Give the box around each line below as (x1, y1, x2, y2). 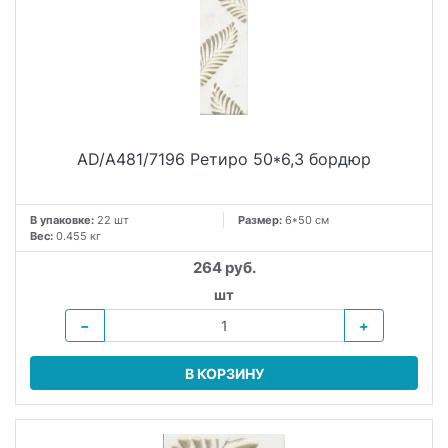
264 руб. (192, 258, 256, 278)
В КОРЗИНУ (184, 364, 264, 382)
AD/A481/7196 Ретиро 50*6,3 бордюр (77, 149, 371, 170)
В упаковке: (30, 213, 94, 228)
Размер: (238, 213, 285, 228)
